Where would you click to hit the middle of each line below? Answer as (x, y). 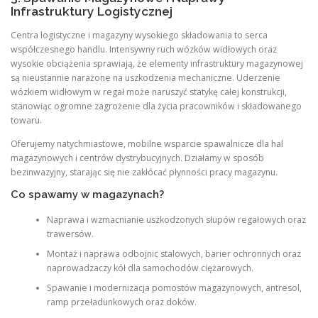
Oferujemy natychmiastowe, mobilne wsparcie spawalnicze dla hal (147, 143)
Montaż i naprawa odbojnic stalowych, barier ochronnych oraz (174, 254)
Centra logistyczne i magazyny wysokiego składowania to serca (139, 35)
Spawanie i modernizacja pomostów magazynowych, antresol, (174, 288)
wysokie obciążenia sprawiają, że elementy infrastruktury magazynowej (157, 63)
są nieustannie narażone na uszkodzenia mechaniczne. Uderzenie (146, 77)
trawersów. (70, 234)
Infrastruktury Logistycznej (92, 12)
